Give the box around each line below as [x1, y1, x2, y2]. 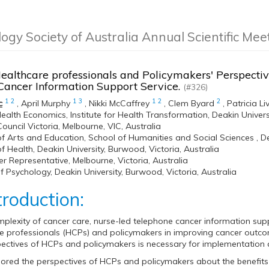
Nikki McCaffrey [89, 98, 150, 109]
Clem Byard [168, 98, 214, 109]
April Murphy [21, 98, 70, 109]
